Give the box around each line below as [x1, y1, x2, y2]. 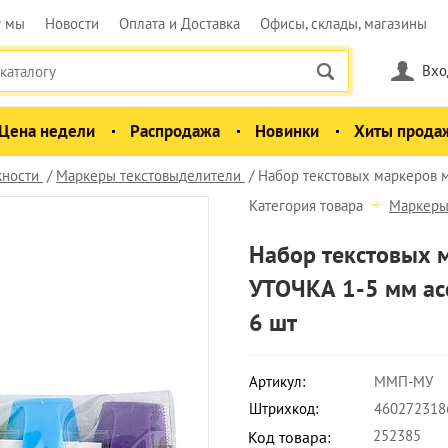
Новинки [255, 120, 319, 142]
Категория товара [249, 196, 367, 215]
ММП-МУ [374, 372, 433, 391]
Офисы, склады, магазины [260, 14, 427, 33]
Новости [45, 14, 99, 33]
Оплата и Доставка [119, 14, 240, 33]
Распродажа [130, 120, 220, 142]
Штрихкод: [249, 399, 318, 418]
